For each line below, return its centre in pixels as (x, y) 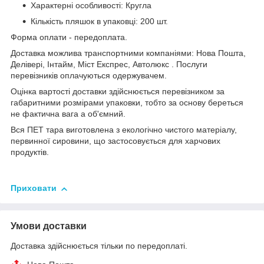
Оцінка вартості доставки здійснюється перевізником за (118, 92)
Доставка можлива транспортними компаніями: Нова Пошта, (128, 53)
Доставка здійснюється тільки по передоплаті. (99, 246)
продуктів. (30, 152)
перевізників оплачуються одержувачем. (89, 76)
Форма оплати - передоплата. (69, 37)
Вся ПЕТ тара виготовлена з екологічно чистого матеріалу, (124, 130)
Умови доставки (49, 226)
